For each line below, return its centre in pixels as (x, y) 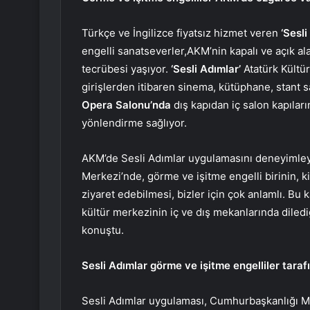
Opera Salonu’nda (126, 105)
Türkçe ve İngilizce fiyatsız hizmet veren (181, 33)
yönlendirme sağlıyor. (134, 123)
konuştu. (103, 230)
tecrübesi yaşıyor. (126, 69)
